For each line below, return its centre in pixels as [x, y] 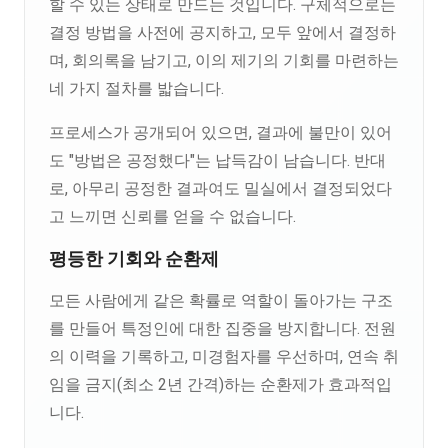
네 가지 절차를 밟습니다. [136, 88]
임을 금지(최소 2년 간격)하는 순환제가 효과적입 [220, 384]
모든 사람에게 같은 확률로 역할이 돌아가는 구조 [221, 300]
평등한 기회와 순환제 [134, 259]
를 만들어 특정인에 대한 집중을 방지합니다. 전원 [222, 328]
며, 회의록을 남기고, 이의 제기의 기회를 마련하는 [224, 60]
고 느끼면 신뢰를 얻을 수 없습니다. [172, 216]
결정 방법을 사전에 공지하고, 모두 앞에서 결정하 [222, 32]
